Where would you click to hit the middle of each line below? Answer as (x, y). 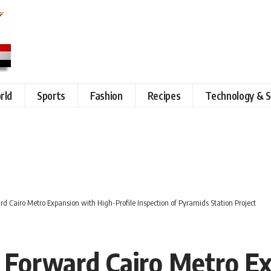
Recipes (164, 95)
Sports (51, 95)
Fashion (106, 95)
